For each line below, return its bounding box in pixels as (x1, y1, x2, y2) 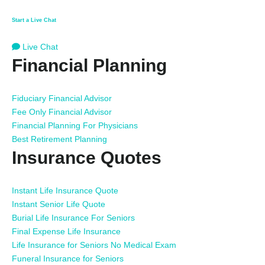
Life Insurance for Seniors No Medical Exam (12, 240, 176, 250)
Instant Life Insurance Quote (12, 185, 118, 195)
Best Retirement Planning (12, 134, 107, 144)
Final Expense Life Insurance (12, 226, 121, 236)
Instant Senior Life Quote (12, 199, 105, 209)
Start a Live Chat (12, 17, 56, 23)
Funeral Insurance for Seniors (12, 253, 124, 263)
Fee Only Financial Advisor (12, 106, 112, 117)
